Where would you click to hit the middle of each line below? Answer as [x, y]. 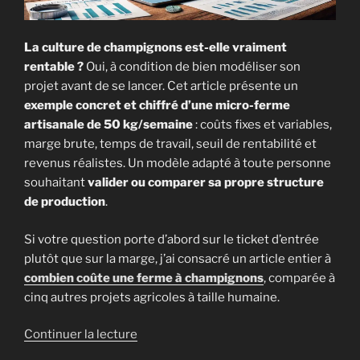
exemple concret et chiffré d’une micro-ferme [157, 106]
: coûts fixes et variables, [262, 125]
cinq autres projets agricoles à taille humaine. [152, 297]
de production [65, 202]
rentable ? [54, 67]
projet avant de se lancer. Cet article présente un [161, 86]
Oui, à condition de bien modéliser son [192, 67]
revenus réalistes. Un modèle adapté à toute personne [178, 164]
